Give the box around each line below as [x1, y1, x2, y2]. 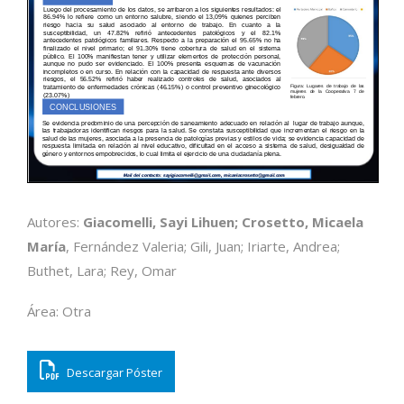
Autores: [27, 213, 83, 232]
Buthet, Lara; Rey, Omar [27, 262, 177, 280]
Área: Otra [27, 302, 91, 321]
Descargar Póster [64, 364, 162, 381]
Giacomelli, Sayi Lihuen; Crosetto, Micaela [83, 213, 363, 232]
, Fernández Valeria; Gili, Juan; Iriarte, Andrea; [66, 237, 340, 256]
